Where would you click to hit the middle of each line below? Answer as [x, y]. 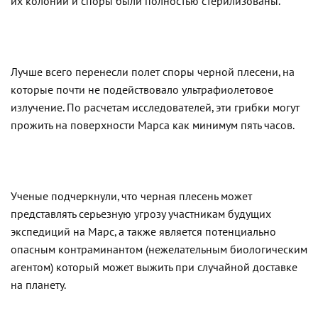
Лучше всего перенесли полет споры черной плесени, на [153, 72]
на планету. [38, 285]
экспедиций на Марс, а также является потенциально [143, 232]
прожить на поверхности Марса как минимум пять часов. [153, 125]
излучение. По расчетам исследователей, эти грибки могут [155, 108]
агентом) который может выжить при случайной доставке [154, 267]
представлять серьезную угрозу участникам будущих [141, 214]
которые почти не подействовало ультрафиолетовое [142, 90]
